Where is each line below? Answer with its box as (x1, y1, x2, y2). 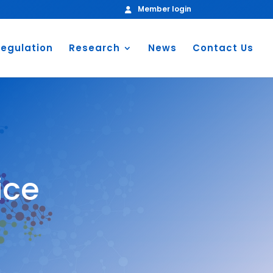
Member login (137, 4, 191, 14)
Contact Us (193, 41, 253, 54)
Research (69, 41, 120, 54)
